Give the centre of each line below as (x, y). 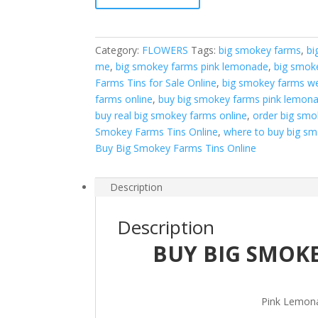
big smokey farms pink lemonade (192, 66)
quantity (113, 40)
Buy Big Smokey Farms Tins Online (176, 148)
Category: (119, 50)
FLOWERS (165, 50)
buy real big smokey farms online (171, 115)
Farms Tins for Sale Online (156, 83)
